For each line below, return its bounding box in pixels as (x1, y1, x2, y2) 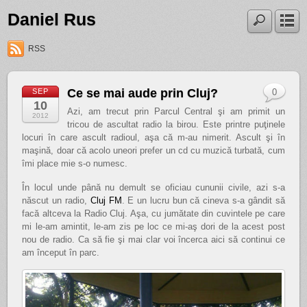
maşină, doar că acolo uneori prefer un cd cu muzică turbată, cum (22, 145, 285, 156)
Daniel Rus (8, 10, 97, 29)
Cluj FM (90, 195, 122, 206)
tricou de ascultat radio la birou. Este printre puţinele (67, 119, 285, 130)
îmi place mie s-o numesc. (22, 158, 128, 169)
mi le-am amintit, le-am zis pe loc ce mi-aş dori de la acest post (22, 221, 285, 232)
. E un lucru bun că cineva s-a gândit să (121, 195, 285, 206)
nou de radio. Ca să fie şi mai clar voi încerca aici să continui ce (22, 234, 285, 245)
